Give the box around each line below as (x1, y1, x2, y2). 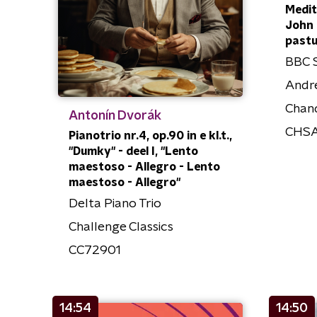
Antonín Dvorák (69, 109, 161, 122)
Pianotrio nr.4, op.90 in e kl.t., (69, 129, 232, 142)
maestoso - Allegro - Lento (69, 161, 220, 173)
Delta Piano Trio (69, 197, 161, 210)
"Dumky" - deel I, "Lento (69, 145, 198, 157)
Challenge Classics (69, 220, 173, 234)
